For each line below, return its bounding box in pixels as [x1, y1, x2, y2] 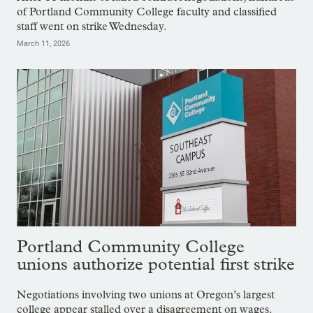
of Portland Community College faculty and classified [17, 5, 277, 19]
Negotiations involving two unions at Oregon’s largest [17, 287, 275, 301]
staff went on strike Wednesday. [17, 20, 167, 34]
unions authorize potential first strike [17, 254, 295, 275]
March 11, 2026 [17, 39, 70, 49]
